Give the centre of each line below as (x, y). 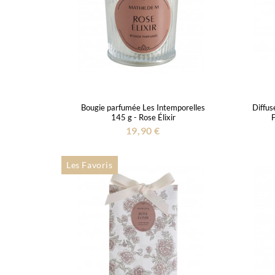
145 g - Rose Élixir (143, 117)
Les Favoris (90, 165)
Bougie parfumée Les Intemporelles (143, 107)
